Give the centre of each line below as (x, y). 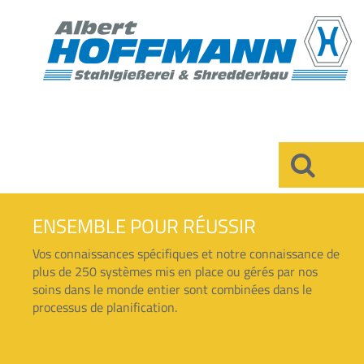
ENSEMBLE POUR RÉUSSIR (144, 226)
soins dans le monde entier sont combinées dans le (172, 289)
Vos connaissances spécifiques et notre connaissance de (186, 253)
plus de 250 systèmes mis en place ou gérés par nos (175, 271)
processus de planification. (105, 307)
